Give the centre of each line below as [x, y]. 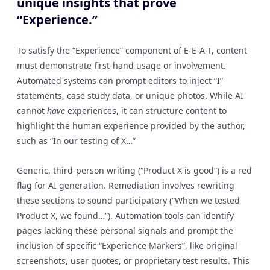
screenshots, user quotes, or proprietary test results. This [133, 261]
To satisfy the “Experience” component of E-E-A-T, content [132, 50]
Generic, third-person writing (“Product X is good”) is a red [134, 170]
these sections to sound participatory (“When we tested [128, 200]
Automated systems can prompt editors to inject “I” [120, 80]
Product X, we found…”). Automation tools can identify [125, 215]
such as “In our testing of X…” [76, 141]
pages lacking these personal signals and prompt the [125, 231]
